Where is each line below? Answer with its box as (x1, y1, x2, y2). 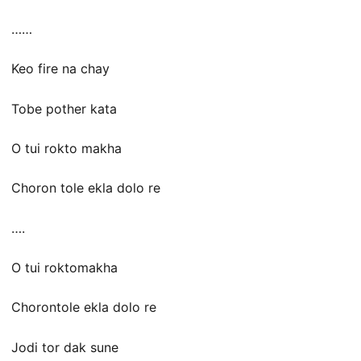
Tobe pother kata (11, 100, 117, 117)
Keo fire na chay (11, 60, 110, 77)
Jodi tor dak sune (11, 338, 118, 355)
